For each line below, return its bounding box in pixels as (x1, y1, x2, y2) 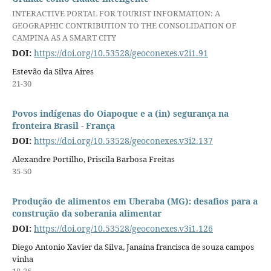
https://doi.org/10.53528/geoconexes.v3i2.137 (33, 135, 213, 147)
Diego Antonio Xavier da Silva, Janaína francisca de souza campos (11, 241, 254, 253)
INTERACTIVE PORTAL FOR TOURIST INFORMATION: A (11, 7, 220, 19)
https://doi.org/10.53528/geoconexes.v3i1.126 (33, 223, 213, 235)
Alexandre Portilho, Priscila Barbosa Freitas (11, 154, 175, 165)
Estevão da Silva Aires (11, 66, 94, 77)
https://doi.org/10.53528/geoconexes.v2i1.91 (33, 47, 208, 59)
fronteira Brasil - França (11, 120, 115, 132)
